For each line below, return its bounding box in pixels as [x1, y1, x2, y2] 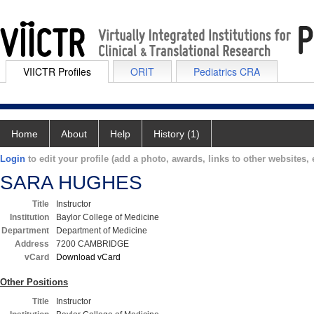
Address [15, 239, 49, 249]
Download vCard [56, 252, 121, 262]
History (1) [153, 128, 200, 139]
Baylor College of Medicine [56, 212, 159, 222]
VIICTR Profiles [23, 64, 91, 78]
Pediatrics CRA [193, 64, 260, 78]
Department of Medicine [56, 226, 147, 235]
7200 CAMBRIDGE [56, 239, 129, 249]
